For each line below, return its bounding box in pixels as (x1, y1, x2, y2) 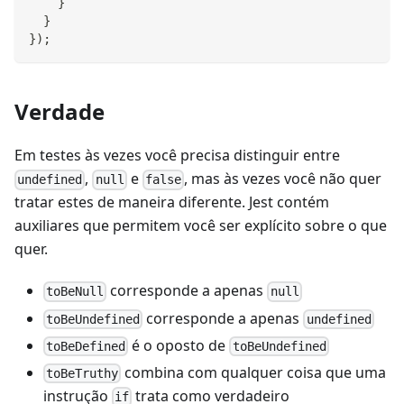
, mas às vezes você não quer (184, 169, 382, 189)
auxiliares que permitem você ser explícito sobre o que (14, 216, 387, 236)
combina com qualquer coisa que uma (121, 363, 387, 383)
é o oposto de (128, 335, 230, 355)
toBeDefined (46, 339, 126, 354)
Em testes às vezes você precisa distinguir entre (14, 145, 340, 166)
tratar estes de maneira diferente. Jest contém (14, 192, 329, 213)
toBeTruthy (46, 366, 119, 381)
